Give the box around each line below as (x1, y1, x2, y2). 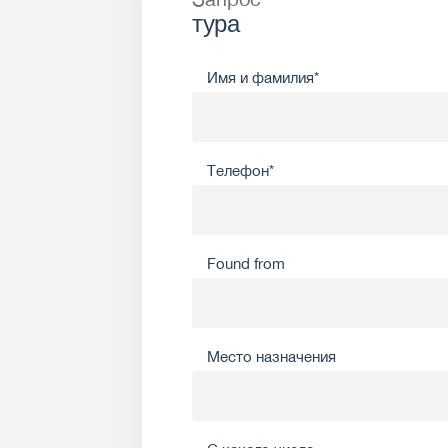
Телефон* (207, 162, 274, 180)
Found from (207, 255, 285, 273)
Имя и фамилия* (207, 69, 319, 87)
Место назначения (207, 348, 336, 366)
